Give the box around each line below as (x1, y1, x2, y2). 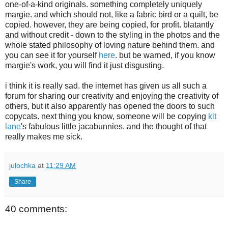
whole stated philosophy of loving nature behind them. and (5, 40, 215, 49)
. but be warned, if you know (115, 50, 215, 60)
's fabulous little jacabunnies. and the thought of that (21, 122, 207, 131)
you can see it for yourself (5, 50, 99, 60)
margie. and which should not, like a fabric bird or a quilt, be (5, 10, 218, 19)
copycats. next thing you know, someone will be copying (5, 111, 208, 121)
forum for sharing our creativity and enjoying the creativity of (5, 91, 218, 100)
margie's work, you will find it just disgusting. (5, 61, 164, 70)
